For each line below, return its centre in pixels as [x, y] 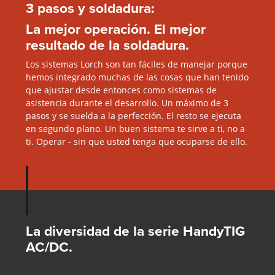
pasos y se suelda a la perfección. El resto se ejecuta [133, 115]
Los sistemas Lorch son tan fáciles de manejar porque [136, 64]
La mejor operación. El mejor [115, 29]
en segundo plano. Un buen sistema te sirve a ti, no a [135, 128]
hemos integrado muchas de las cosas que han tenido [137, 77]
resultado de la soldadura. [107, 45]
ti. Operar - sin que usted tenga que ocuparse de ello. [136, 141]
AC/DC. [49, 246]
